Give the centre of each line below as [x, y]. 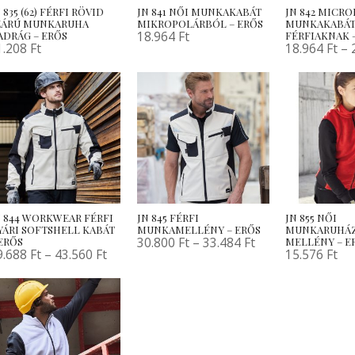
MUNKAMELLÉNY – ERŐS [199, 230]
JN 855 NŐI [311, 218]
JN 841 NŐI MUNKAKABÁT [200, 12]
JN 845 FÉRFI [168, 218]
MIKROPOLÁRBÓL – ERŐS [200, 24]
